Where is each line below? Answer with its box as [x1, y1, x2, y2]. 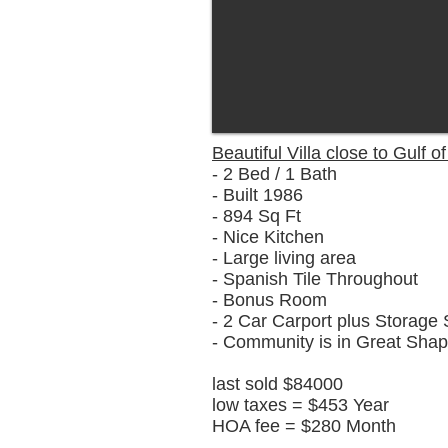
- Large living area [212, 248, 356, 268]
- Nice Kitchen [212, 227, 324, 247]
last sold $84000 [212, 374, 343, 394]
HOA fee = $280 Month [212, 416, 396, 436]
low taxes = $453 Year [212, 395, 389, 415]
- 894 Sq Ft [212, 206, 301, 226]
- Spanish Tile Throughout [212, 269, 418, 289]
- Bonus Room [212, 290, 327, 310]
